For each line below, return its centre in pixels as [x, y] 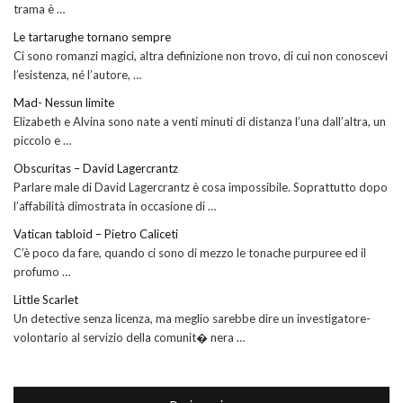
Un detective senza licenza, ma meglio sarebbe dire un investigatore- [192, 318]
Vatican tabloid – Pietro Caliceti [96, 233]
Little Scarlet [46, 299]
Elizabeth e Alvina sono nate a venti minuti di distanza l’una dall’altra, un [200, 121]
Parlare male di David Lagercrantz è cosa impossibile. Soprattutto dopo [201, 187]
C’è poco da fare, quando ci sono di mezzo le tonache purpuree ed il [190, 252]
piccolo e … [42, 140]
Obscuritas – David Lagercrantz [96, 168]
